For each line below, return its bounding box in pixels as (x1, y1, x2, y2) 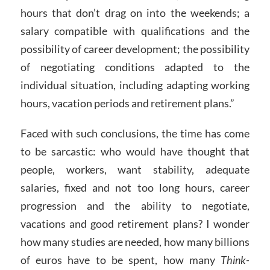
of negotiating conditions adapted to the (20, 60, 250, 74)
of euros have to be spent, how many (20, 253, 221, 267)
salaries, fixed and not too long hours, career (20, 181, 250, 195)
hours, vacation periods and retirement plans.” (20, 96, 234, 110)
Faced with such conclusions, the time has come (20, 127, 250, 140)
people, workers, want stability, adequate (20, 163, 250, 177)
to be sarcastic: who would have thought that (20, 145, 250, 159)
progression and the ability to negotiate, (20, 199, 250, 213)
